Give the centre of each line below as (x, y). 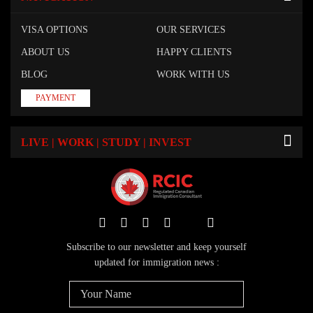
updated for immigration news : (156, 263)
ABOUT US (45, 52)
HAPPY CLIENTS (194, 52)
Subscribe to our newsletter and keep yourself (156, 247)
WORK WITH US (193, 74)
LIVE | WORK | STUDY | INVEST (106, 142)
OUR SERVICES (191, 29)
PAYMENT (56, 97)
